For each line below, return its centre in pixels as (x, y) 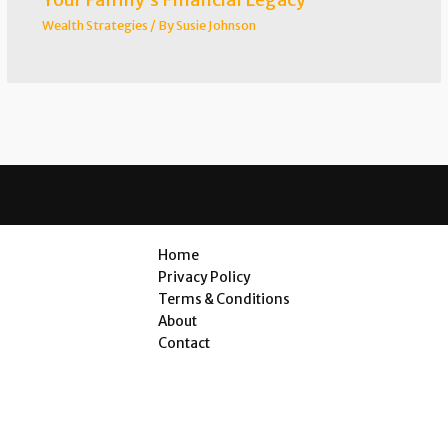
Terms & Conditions (224, 299)
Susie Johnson (215, 24)
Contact (184, 343)
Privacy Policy (204, 277)
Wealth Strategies (94, 24)
